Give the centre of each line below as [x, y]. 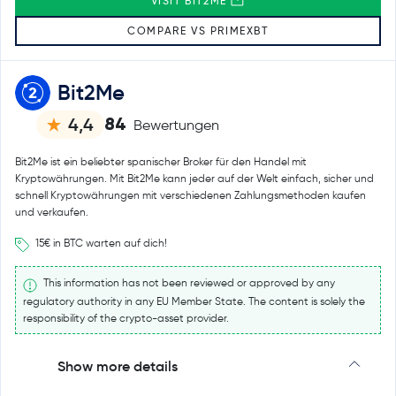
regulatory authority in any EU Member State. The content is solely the [194, 301]
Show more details [118, 366]
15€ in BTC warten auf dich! [100, 242]
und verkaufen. [52, 211]
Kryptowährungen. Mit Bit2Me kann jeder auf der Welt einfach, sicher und [194, 178]
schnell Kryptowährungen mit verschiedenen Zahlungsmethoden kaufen [190, 194]
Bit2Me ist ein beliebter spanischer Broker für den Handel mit [161, 161]
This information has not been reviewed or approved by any [188, 283]
